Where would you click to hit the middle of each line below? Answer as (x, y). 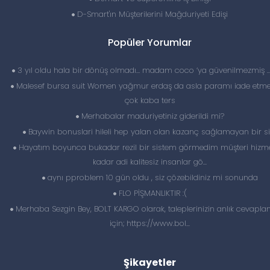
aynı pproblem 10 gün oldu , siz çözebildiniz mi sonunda (151, 177)
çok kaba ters (150, 100)
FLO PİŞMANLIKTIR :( (151, 193)
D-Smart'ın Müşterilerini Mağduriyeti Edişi (151, 14)
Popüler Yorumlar (150, 42)
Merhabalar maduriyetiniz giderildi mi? (151, 116)
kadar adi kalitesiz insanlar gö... (150, 162)
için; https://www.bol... (150, 223)
